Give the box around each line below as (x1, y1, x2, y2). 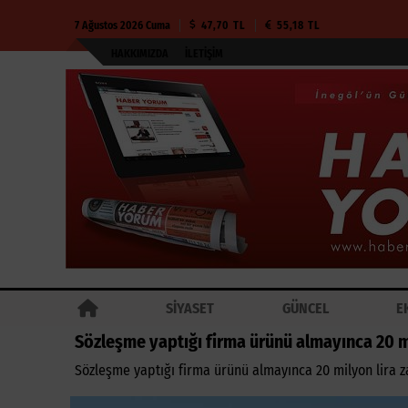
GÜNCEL (281, 300, 329, 317)
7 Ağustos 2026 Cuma (75, 19, 170, 32)
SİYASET (166, 300, 215, 317)
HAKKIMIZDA (111, 47, 168, 60)
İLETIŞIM (185, 47, 223, 60)
